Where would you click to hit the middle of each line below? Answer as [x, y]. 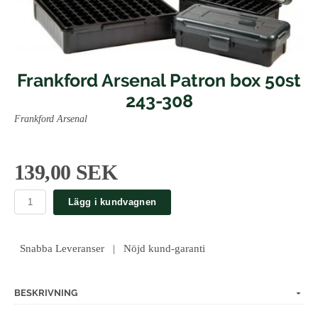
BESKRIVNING [46, 292]
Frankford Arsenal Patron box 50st [159, 80]
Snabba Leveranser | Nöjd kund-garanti [110, 248]
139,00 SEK [66, 172]
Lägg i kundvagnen [113, 202]
